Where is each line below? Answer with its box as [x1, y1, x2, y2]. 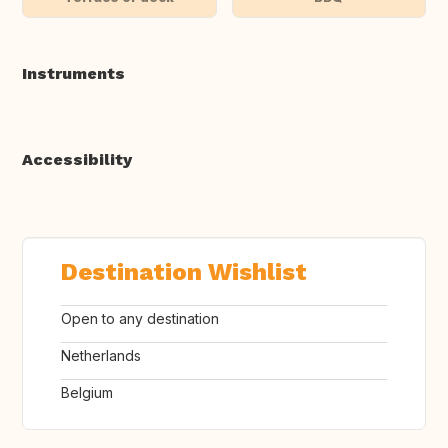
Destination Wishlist [61, 257, 307, 286]
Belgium [61, 383, 113, 401]
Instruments [22, 63, 125, 83]
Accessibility [22, 149, 132, 169]
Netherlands [61, 346, 141, 364]
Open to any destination [61, 309, 219, 327]
